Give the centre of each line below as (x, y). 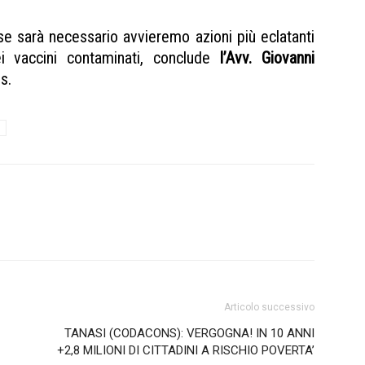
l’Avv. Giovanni (268, 57)
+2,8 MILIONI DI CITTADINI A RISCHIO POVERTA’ (186, 350)
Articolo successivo (269, 307)
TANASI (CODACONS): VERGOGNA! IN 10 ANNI (189, 333)
